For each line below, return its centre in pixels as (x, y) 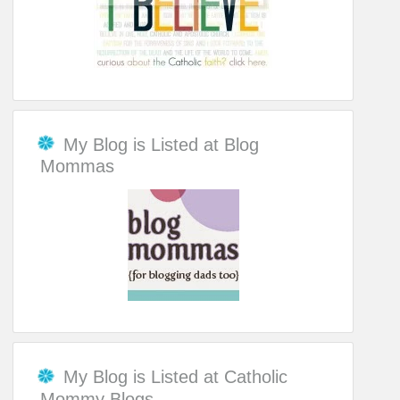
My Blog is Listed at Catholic (176, 377)
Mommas (78, 166)
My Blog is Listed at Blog (162, 144)
